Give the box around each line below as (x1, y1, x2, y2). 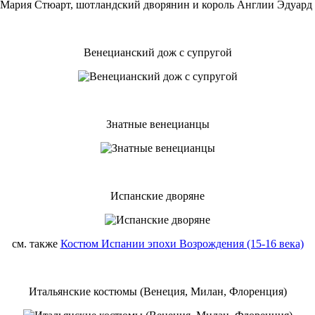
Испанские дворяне (110, 189, 205, 202)
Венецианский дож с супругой (83, 46, 232, 58)
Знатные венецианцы (105, 117, 210, 130)
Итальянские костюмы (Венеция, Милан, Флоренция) (28, 285, 287, 297)
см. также (11, 237, 60, 250)
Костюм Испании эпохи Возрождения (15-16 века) (60, 237, 304, 250)
